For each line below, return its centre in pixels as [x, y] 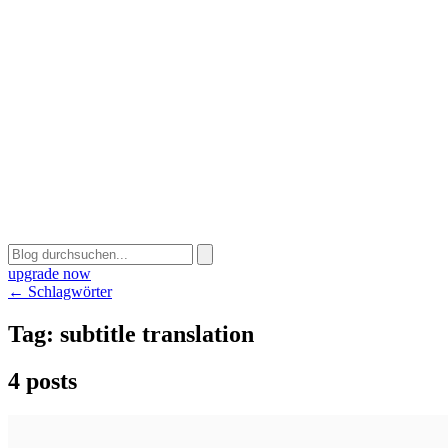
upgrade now [49, 273]
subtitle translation [157, 333]
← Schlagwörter [60, 291]
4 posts [42, 380]
